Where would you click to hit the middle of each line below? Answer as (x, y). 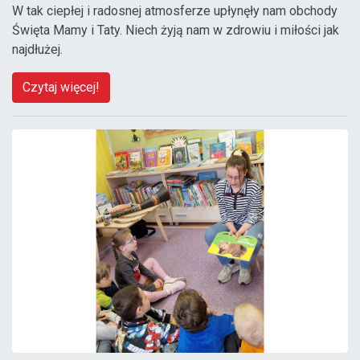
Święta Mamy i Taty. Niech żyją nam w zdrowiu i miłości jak (176, 30)
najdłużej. (37, 49)
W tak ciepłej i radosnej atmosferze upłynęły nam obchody (175, 10)
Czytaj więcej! (61, 87)
